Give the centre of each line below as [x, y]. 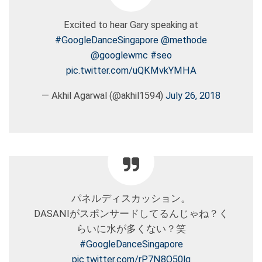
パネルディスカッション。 [131, 199]
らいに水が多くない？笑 [131, 229]
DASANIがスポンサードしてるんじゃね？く [131, 214]
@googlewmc [119, 56]
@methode [184, 40]
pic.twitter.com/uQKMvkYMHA [131, 71]
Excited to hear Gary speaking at [131, 25]
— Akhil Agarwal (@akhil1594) [104, 96]
